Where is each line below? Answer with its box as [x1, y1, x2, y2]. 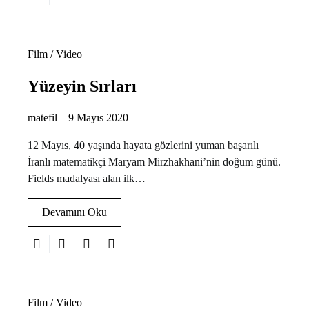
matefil [28, 111, 57, 123]
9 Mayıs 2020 [68, 111, 128, 123]
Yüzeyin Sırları [28, 77, 137, 95]
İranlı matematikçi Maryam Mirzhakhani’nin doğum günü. [28, 155, 281, 168]
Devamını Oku [42, 206, 107, 218]
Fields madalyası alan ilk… [28, 172, 146, 184]
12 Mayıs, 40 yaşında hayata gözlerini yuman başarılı [28, 139, 259, 151]
